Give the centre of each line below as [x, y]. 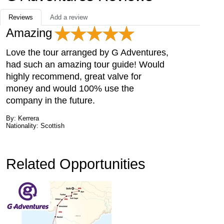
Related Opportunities [76, 164]
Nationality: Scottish [35, 126]
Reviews [21, 17]
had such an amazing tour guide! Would [85, 65]
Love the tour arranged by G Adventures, [87, 53]
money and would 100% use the [70, 89]
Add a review [69, 17]
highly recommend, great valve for [74, 77]
